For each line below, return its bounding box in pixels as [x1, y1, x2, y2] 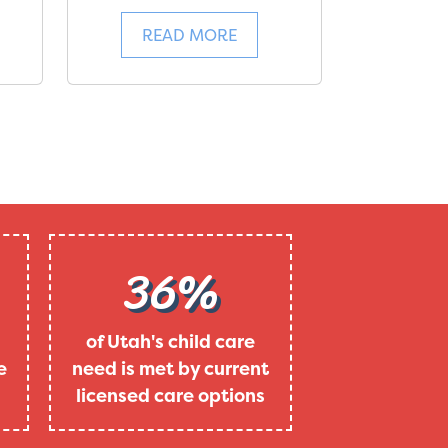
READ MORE [142, 23, 237, 46]
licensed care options [76, 382, 265, 408]
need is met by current [72, 355, 269, 381]
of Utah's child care [86, 328, 255, 354]
